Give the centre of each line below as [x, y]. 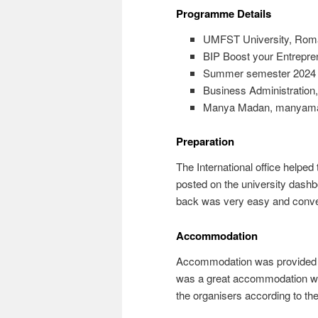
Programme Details [224, 13]
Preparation [205, 142]
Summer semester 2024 [259, 72]
